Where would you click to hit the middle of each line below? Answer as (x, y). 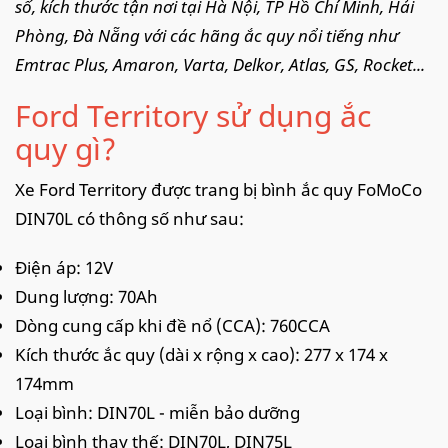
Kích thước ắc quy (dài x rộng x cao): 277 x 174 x (201, 354)
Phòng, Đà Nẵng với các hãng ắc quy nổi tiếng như (207, 35)
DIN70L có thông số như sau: (129, 218)
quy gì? (66, 148)
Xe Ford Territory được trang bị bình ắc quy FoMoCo (218, 189)
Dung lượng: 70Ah (86, 296)
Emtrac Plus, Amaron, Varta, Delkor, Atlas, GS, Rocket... (220, 64)
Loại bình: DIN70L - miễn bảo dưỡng (157, 412)
